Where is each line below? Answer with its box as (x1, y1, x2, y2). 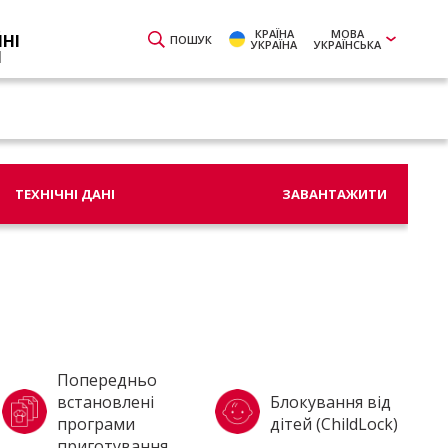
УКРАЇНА (251, 37, 297, 52)
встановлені (56, 391, 154, 413)
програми (56, 413, 135, 435)
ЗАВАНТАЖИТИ (281, 184, 387, 203)
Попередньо (56, 369, 157, 391)
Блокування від (269, 391, 391, 413)
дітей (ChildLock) (269, 413, 398, 435)
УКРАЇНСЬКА (314, 37, 381, 52)
